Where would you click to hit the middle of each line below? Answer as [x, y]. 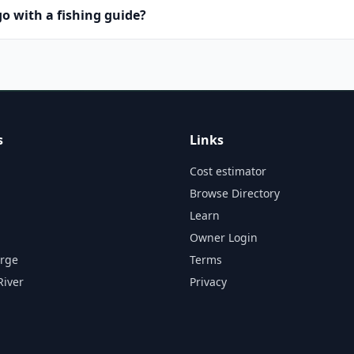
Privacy [208, 282]
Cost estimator [228, 171]
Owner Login [224, 237]
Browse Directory [235, 193]
